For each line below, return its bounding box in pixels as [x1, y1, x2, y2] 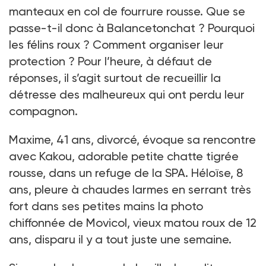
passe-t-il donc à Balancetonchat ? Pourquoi [9, 20, 255, 35]
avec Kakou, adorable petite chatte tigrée [9, 148, 239, 163]
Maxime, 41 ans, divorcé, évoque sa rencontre [9, 132, 256, 147]
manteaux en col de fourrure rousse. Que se [9, 4, 245, 18]
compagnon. [9, 103, 78, 118]
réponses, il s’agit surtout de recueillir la [9, 70, 221, 85]
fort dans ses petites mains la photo [9, 198, 203, 213]
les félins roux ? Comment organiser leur [9, 37, 224, 52]
